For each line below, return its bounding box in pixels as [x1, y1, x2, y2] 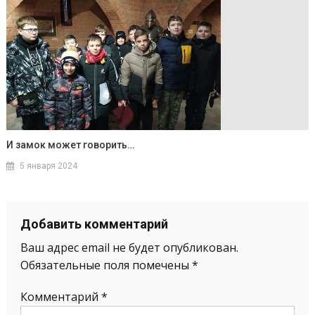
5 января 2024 [20, 161, 78, 172]
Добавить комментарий [20, 217, 168, 232]
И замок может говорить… [6, 139, 135, 151]
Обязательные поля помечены [20, 257, 192, 274]
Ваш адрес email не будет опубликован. [20, 240, 238, 256]
